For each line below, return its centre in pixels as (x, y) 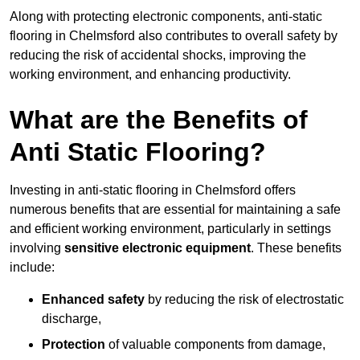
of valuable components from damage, (215, 345)
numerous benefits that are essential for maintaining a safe (175, 210)
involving (37, 248)
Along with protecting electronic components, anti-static (166, 17)
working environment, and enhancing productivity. (150, 75)
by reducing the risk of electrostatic (244, 300)
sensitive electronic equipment (157, 248)
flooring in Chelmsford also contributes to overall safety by (174, 36)
